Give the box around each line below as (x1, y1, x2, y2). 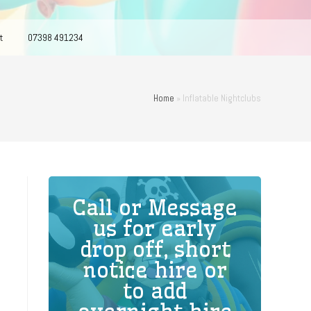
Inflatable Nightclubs (183, 92, 261, 104)
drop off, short (79, 235, 230, 262)
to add (123, 277, 187, 304)
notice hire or (83, 256, 227, 283)
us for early (93, 215, 217, 242)
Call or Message (72, 194, 237, 221)
